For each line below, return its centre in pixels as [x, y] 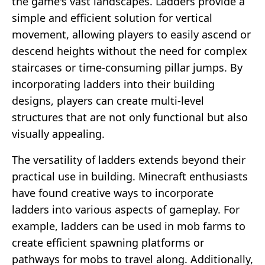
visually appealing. [58, 133]
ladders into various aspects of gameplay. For [126, 209]
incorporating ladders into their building [113, 84]
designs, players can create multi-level [108, 100]
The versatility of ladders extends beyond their [129, 159]
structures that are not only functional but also [130, 117]
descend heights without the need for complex [130, 51]
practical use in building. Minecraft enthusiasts [130, 176]
